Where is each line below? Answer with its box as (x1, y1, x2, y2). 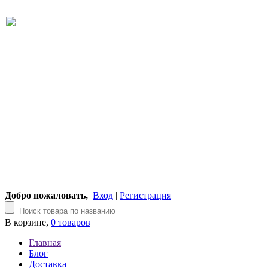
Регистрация (120, 190, 171, 200)
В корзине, (5, 217, 51, 227)
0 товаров (51, 217, 90, 227)
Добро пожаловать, (5, 190, 88, 200)
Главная (29, 237, 61, 248)
